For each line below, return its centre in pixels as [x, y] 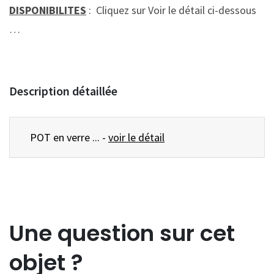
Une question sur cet [122, 234]
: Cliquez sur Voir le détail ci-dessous [171, 10]
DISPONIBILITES [48, 10]
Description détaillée [63, 91]
